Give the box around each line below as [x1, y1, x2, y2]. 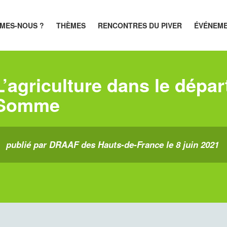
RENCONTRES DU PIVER [98, 20, 182, 30]
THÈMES [56, 20, 86, 30]
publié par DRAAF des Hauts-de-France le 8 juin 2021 [6, 138, 219, 150]
